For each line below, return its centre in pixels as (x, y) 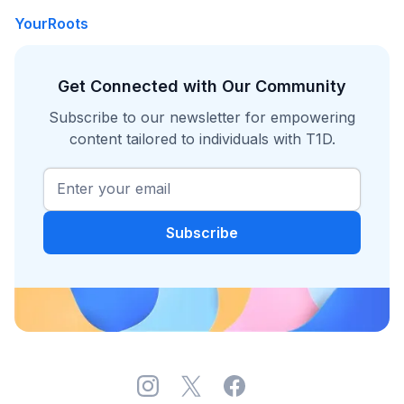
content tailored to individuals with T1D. (202, 138)
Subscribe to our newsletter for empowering (202, 117)
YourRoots (51, 23)
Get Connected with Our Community (202, 86)
